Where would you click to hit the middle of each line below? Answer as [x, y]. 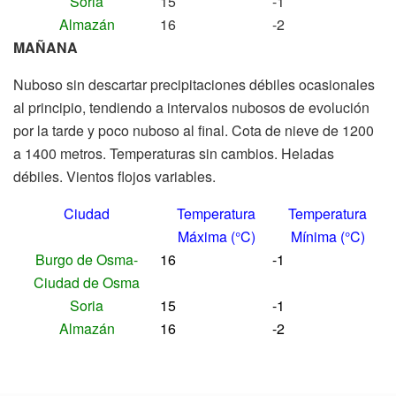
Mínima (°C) [327, 236]
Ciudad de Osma [87, 282]
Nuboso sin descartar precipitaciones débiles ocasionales [194, 84]
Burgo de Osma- [87, 259]
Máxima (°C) [216, 236]
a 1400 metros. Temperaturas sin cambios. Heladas [174, 153]
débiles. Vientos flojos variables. [114, 176]
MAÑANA [46, 47]
